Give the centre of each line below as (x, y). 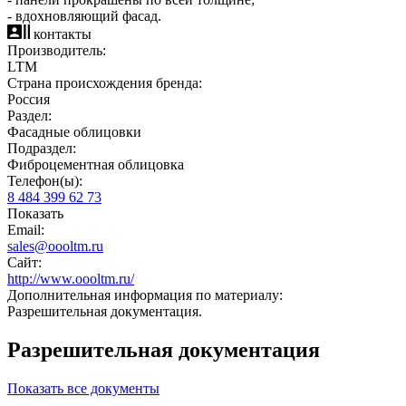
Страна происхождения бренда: (105, 82)
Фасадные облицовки (74, 131)
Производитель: (57, 50)
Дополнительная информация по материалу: (145, 295)
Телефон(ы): (45, 180)
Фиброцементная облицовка (96, 164)
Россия (29, 99)
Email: (26, 229)
